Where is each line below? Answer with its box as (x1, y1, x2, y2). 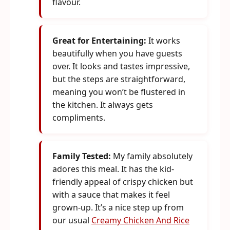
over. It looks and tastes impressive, (52, 61, 190, 72)
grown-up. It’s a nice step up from (52, 202, 184, 213)
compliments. (52, 112, 105, 123)
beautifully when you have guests (52, 48, 182, 59)
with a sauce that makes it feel (52, 189, 170, 200)
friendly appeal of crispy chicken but (52, 176, 193, 187)
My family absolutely (111, 150, 193, 162)
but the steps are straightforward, (52, 73, 185, 85)
